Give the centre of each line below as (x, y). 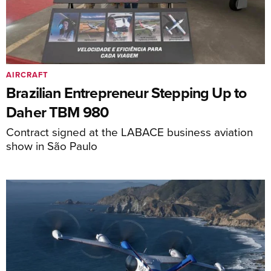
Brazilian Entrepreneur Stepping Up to (126, 92)
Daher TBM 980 (58, 112)
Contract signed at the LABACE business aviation (129, 131)
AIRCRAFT (27, 74)
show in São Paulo (52, 145)
